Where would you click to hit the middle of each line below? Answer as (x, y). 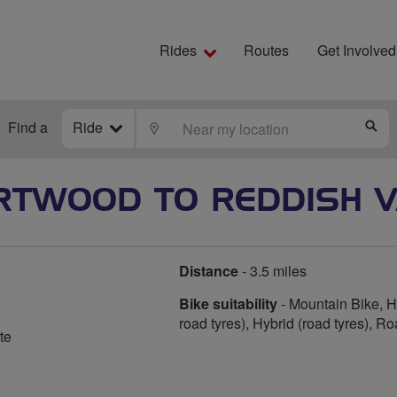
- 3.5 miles (272, 271)
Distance (209, 271)
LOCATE (188, 128)
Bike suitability (228, 304)
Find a (28, 127)
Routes (266, 50)
